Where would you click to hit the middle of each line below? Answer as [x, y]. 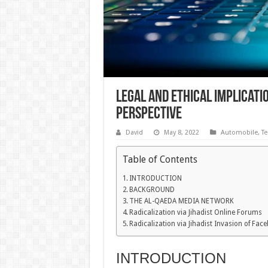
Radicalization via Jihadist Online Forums [195, 212]
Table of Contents [160, 159]
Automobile [239, 132]
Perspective [149, 114]
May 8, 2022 [181, 132]
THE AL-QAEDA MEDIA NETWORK [181, 201]
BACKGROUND [152, 189]
